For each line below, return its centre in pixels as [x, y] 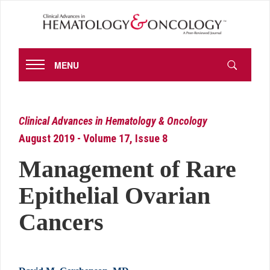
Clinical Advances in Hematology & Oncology [113, 121]
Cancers [64, 222]
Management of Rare [127, 169]
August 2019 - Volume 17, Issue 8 [93, 139]
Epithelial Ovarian [115, 196]
